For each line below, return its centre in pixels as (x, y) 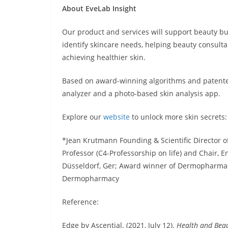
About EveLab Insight (99, 9)
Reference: (81, 202)
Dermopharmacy (91, 179)
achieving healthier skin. (104, 58)
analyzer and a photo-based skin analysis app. (141, 94)
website (117, 117)
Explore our (83, 117)
